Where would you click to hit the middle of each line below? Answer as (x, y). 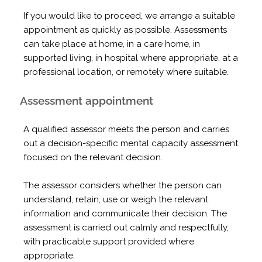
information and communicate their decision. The (125, 213)
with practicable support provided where (109, 241)
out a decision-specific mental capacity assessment (131, 143)
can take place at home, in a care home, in (112, 44)
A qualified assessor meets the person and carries (127, 129)
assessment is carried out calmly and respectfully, (126, 227)
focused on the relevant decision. (93, 157)
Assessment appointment (87, 101)
